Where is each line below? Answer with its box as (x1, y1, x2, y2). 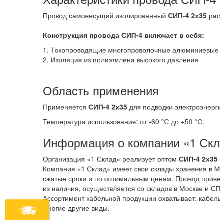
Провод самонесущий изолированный (43, 10, 168, 20)
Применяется (43, 102, 88, 111)
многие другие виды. (43, 203, 110, 213)
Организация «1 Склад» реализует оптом (43, 154, 179, 164)
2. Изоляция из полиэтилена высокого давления (43, 55, 198, 64)
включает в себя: (142, 30, 204, 40)
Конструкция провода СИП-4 (43, 30, 142, 40)
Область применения (43, 82, 159, 99)
